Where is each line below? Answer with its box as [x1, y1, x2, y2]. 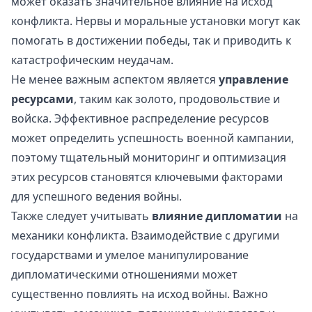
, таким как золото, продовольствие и [74, 91, 280, 107]
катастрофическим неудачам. [11, 52, 173, 68]
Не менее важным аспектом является [11, 72, 219, 88]
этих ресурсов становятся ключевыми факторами [11, 169, 283, 185]
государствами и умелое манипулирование [11, 247, 249, 263]
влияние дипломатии [152, 208, 282, 224]
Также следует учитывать [11, 208, 152, 224]
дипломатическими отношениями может [11, 267, 237, 283]
